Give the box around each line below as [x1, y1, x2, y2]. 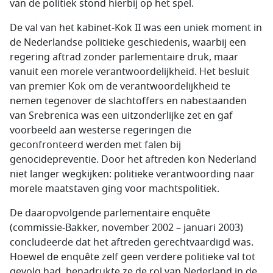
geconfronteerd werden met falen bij [10, 138, 181, 152]
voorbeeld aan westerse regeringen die [10, 123, 191, 138]
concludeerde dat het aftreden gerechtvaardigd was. [10, 235, 253, 250]
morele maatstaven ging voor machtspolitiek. [10, 182, 219, 196]
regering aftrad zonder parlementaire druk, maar [10, 50, 238, 65]
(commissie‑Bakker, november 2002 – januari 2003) [10, 221, 243, 235]
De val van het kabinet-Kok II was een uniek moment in [10, 21, 262, 35]
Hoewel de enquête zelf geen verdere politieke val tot [10, 250, 255, 264]
